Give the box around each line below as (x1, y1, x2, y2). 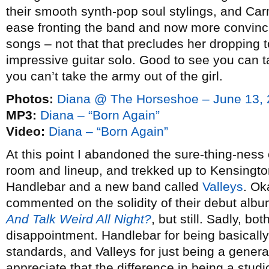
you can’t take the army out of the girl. (6, 69, 223, 83)
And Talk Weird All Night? (6, 212, 151, 226)
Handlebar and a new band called (6, 180, 202, 193)
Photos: (6, 92, 53, 106)
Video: (6, 124, 45, 138)
